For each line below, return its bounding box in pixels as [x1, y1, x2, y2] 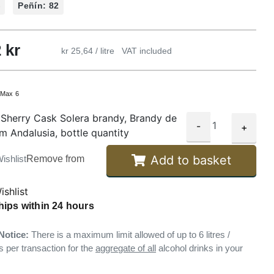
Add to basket [150, 153, 231, 168]
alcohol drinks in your [156, 242, 243, 253]
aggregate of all [95, 242, 157, 253]
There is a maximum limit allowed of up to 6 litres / [31, 229, 231, 240]
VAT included [121, 45, 172, 56]
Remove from [26, 153, 85, 164]
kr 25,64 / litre [61, 45, 117, 56]
